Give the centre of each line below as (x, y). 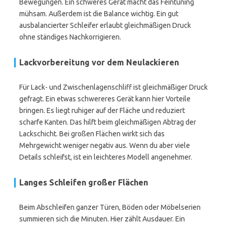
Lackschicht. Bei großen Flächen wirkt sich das (92, 134)
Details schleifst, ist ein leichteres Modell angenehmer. (106, 157)
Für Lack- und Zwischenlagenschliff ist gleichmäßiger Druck (113, 87)
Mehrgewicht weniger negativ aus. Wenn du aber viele (105, 145)
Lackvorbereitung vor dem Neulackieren (99, 62)
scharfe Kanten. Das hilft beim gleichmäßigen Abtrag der (108, 122)
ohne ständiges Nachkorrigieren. (70, 37)
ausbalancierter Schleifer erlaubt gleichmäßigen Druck (105, 25)
